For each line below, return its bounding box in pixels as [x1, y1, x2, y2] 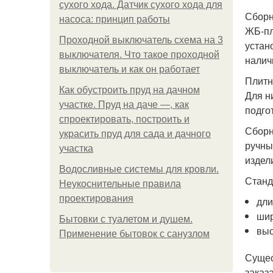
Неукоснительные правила [59, 179, 181, 189]
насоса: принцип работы [59, 14, 170, 24]
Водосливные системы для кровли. [59, 164, 219, 174]
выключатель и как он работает [59, 64, 200, 74]
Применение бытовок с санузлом [59, 229, 210, 239]
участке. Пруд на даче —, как [59, 99, 189, 110]
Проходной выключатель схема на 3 [59, 35, 223, 45]
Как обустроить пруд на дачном [59, 85, 200, 95]
